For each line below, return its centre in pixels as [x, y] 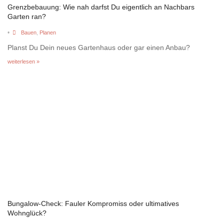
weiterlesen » [23, 61]
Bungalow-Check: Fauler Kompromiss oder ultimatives [93, 203]
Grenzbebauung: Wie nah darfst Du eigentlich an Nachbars [101, 7]
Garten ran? [27, 16]
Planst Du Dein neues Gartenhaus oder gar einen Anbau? [99, 47]
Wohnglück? [27, 213]
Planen [47, 32]
